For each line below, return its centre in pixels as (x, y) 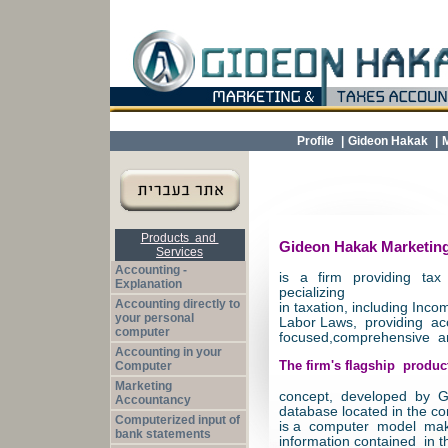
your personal (155, 318)
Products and (179, 238)
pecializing (312, 292)
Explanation (149, 284)
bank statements (163, 434)
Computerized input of (178, 420)
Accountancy (153, 400)
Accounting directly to (178, 304)
